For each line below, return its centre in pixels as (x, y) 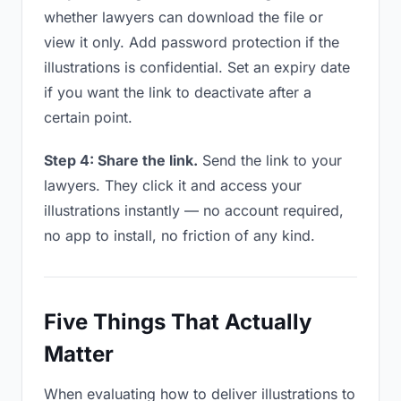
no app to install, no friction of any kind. (179, 235)
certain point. (88, 117)
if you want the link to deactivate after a (178, 92)
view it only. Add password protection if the (192, 42)
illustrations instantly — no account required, (194, 210)
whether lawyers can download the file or (183, 17)
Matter (79, 354)
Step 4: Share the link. (121, 160)
